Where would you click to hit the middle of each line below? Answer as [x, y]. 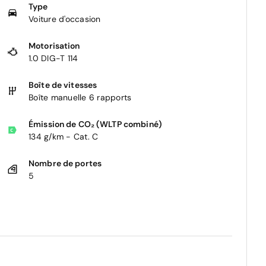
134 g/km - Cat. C [64, 137]
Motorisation [54, 46]
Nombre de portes [65, 164]
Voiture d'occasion [65, 19]
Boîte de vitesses [63, 85]
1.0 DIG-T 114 [53, 58]
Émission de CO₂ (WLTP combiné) [95, 124]
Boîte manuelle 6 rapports [80, 98]
